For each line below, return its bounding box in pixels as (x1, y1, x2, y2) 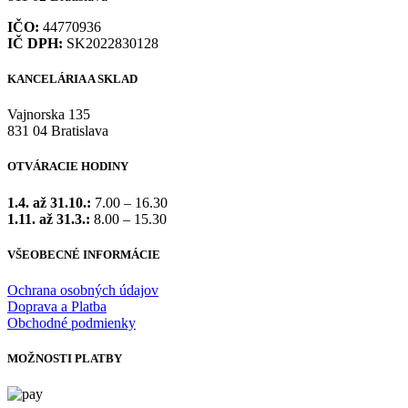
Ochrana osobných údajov (7, 281, 158, 298)
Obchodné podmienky (7, 314, 136, 331)
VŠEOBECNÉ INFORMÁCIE (7, 247, 160, 261)
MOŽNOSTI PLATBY (7, 352, 122, 366)
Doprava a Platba (7, 298, 107, 314)
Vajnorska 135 (7, 107, 90, 123)
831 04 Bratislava (7, 123, 108, 139)
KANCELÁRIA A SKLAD (7, 71, 138, 86)
